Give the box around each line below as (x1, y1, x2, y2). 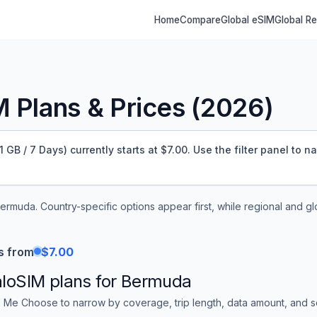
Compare (180, 13, 221, 25)
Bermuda (120, 271, 192, 292)
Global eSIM (221, 13, 275, 25)
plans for (45, 271, 121, 292)
